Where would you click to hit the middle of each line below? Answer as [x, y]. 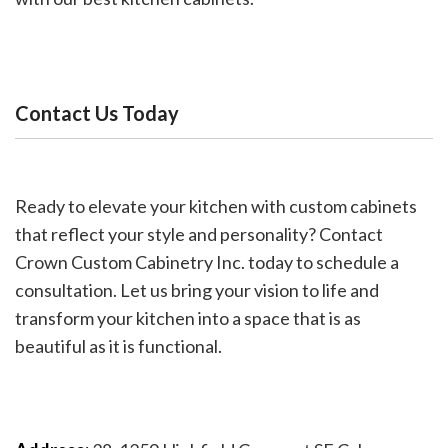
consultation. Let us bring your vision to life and [197, 290]
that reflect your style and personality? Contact [199, 234]
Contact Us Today [97, 113]
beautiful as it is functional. [118, 346]
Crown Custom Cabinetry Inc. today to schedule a [207, 262]
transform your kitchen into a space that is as [188, 318]
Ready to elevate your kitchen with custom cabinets [216, 206]
